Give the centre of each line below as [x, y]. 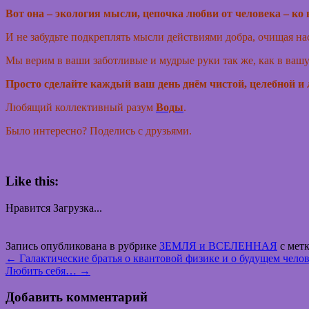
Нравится [28, 208]
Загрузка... [78, 208]
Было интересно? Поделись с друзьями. [99, 131]
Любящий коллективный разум [81, 108]
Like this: [32, 181]
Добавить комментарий [77, 297]
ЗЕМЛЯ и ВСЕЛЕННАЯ [218, 246]
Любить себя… [42, 270]
